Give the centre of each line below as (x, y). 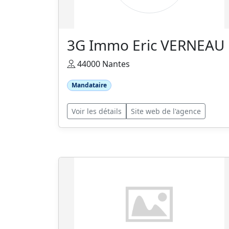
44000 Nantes (102, 64)
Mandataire (89, 85)
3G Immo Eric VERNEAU (146, 45)
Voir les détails (97, 111)
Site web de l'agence (166, 111)
